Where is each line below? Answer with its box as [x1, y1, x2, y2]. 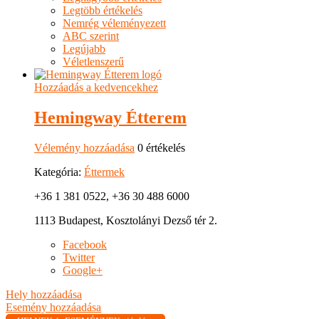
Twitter [63, 251, 95, 264]
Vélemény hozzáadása [34, 142, 135, 155]
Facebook [63, 239, 107, 251]
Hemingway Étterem [34, 108, 187, 127]
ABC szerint [63, 30, 119, 43]
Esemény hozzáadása [6, 301, 101, 314]
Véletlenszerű [63, 56, 124, 68]
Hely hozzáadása [6, 288, 82, 301]
